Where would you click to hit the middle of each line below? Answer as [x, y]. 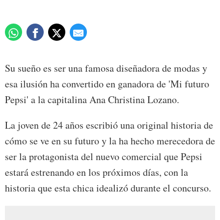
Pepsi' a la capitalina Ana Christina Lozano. [92, 100]
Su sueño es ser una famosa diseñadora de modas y [106, 68]
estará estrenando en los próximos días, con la [96, 172]
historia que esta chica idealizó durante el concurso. [108, 188]
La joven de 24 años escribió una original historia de [109, 125]
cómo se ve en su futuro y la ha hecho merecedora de [110, 141]
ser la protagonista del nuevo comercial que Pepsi [104, 157]
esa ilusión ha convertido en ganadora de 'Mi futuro [107, 84]
